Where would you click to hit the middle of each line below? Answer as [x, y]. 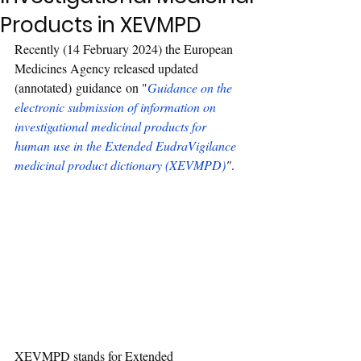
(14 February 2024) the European [149, 49]
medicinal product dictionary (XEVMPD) [120, 165]
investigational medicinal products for [112, 126]
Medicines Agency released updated [108, 68]
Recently [39, 49]
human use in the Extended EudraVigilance [127, 145]
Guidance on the [191, 87]
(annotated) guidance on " [81, 87]
